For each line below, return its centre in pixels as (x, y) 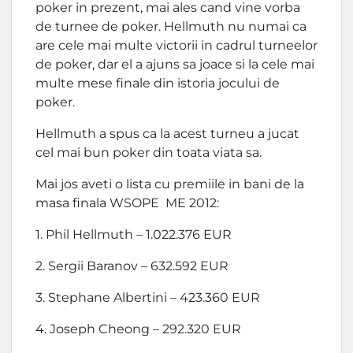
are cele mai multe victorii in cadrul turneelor (176, 45)
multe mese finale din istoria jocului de (158, 83)
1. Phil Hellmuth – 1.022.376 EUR (134, 234)
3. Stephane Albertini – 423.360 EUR (148, 297)
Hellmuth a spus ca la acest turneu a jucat (167, 134)
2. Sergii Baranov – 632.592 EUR (132, 266)
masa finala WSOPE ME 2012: (127, 203)
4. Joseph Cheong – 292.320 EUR (138, 329)
